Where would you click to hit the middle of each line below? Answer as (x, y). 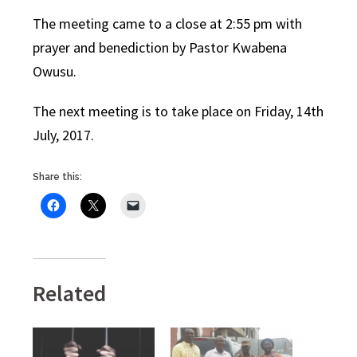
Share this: (58, 177)
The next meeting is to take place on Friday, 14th (178, 111)
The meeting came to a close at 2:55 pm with (168, 24)
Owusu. (55, 71)
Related (70, 293)
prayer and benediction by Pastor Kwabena (160, 47)
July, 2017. (64, 135)
